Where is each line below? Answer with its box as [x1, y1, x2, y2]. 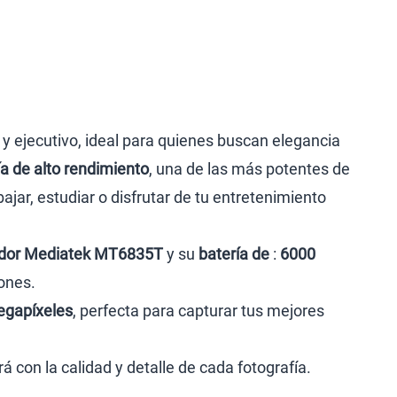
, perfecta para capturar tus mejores [73, 301, 324, 320]
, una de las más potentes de [149, 160, 350, 178]
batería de [198, 245, 273, 263]
